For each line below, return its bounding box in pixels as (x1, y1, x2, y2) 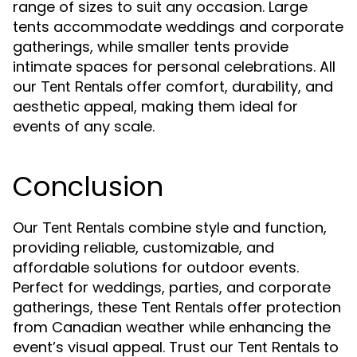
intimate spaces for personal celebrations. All (13, 57, 335, 76)
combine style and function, (124, 218, 327, 237)
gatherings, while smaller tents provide (13, 37, 288, 57)
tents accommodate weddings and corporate (13, 17, 343, 37)
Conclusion (13, 167, 163, 206)
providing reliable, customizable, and (13, 237, 274, 257)
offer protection (223, 297, 341, 317)
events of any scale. (13, 116, 155, 136)
